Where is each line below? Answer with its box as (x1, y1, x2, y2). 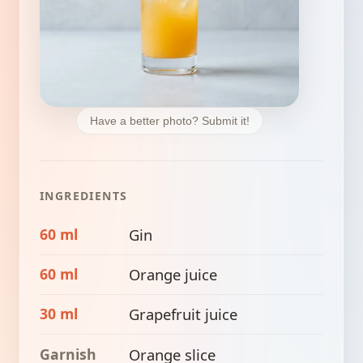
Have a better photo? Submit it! (89, 114, 250, 128)
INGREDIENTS (40, 188, 128, 204)
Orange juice (129, 264, 217, 285)
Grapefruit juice (129, 304, 237, 325)
